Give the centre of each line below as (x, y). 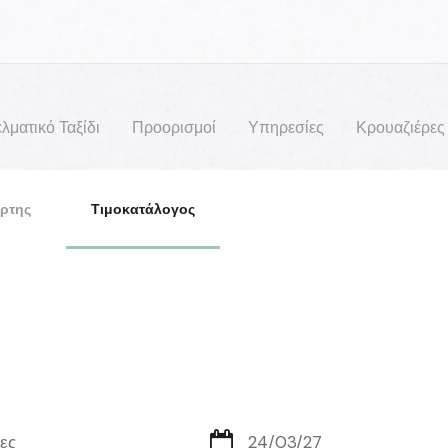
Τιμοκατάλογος (143, 209)
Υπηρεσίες (286, 127)
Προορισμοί (174, 127)
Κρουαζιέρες (400, 127)
